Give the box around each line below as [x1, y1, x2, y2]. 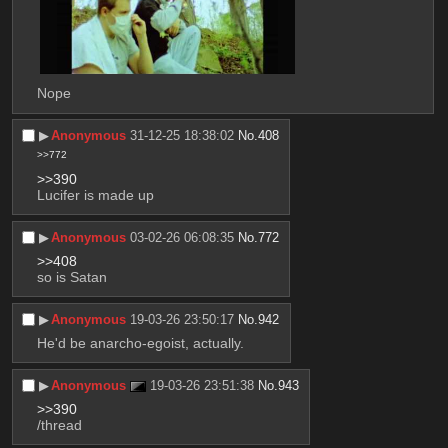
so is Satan [36, 268, 107, 285]
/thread [36, 417, 82, 434]
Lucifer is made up [36, 186, 154, 203]
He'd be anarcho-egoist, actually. [36, 334, 244, 351]
